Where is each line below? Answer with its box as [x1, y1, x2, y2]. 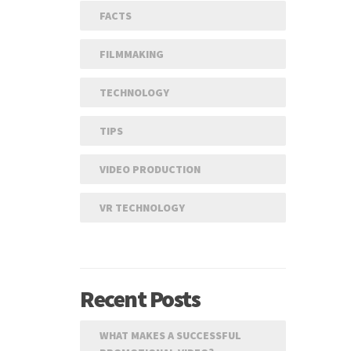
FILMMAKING [100, 47, 164, 61]
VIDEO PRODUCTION [100, 162, 201, 176]
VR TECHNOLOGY [100, 201, 185, 215]
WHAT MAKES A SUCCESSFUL [100, 328, 241, 342]
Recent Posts [80, 284, 200, 313]
